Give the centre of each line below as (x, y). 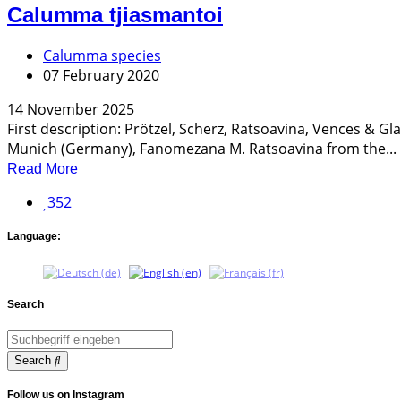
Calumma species (102, 55)
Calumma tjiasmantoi (115, 14)
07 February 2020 (101, 75)
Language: (34, 236)
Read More (43, 168)
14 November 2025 (71, 109)
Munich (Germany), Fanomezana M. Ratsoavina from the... (202, 148)
